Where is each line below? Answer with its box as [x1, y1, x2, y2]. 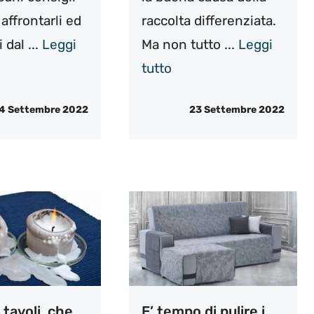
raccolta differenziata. [141, 13, 276, 29]
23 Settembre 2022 [189, 103, 285, 116]
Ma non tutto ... [141, 36, 238, 53]
